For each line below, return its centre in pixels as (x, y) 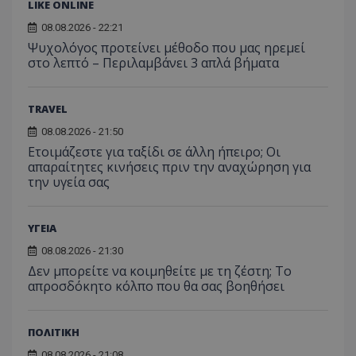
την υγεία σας (69, 182)
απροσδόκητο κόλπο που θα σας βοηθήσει (156, 286)
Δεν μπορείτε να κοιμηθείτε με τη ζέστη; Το (160, 271)
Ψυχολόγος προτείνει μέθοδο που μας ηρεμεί (166, 47)
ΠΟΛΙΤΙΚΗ (54, 332)
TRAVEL (48, 108)
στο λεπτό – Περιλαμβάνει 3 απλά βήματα (153, 62)
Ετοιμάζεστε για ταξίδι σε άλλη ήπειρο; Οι (154, 151)
